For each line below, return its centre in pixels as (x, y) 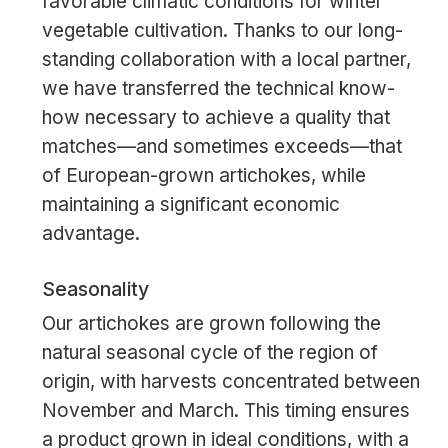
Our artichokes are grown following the (211, 323)
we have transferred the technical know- (218, 89)
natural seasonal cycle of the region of (209, 352)
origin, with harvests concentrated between (230, 381)
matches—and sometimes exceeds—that (221, 147)
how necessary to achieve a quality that (215, 118)
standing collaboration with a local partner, (226, 60)
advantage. (90, 234)
